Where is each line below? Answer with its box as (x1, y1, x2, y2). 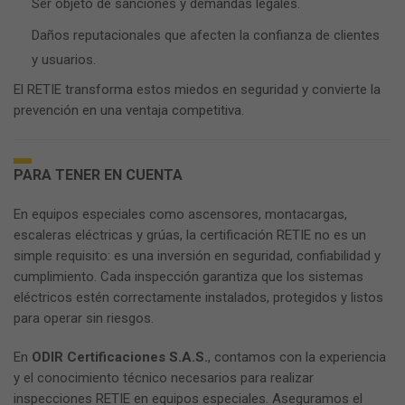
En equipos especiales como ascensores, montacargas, (14, 206, 347, 222)
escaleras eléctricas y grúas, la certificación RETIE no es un (14, 227, 366, 243)
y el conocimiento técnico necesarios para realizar (14, 370, 314, 386)
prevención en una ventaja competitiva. (14, 102, 244, 118)
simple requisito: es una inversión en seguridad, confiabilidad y (14, 248, 381, 264)
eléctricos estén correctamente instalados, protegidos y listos (14, 289, 383, 306)
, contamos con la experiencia (208, 349, 386, 365)
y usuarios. (32, 52, 96, 68)
